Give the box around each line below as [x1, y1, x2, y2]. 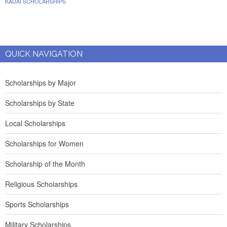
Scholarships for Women [5, 138, 84, 148]
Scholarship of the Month [5, 159, 85, 169]
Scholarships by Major [5, 78, 76, 88]
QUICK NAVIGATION [5, 49, 83, 59]
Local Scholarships [5, 118, 65, 128]
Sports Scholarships [5, 199, 69, 209]
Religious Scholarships [5, 179, 78, 189]
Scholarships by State [5, 98, 74, 108]
